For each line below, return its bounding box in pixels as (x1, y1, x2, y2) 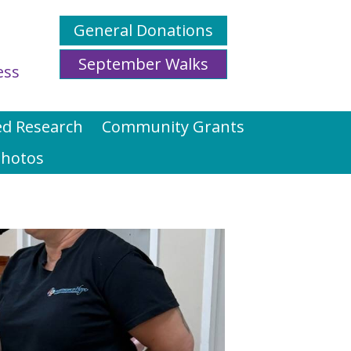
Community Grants (101, 116, 244, 137)
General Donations (74, 20, 213, 41)
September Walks (78, 53, 208, 74)
